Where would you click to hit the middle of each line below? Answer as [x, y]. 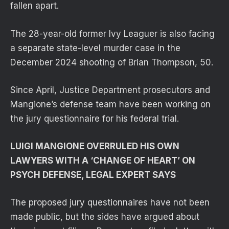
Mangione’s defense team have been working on [110, 104]
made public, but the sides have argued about [105, 217]
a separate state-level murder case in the [95, 48]
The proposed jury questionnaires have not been [110, 203]
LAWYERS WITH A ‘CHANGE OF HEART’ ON [103, 160]
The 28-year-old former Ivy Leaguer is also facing [112, 33]
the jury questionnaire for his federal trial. [95, 118]
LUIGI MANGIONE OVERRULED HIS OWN [95, 146]
